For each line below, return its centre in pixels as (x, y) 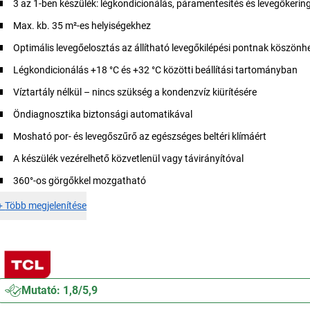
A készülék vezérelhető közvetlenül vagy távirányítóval (129, 158)
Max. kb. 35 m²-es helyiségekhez (82, 26)
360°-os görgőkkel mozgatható (80, 181)
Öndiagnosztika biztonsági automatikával (103, 114)
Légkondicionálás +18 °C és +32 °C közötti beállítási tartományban (156, 70)
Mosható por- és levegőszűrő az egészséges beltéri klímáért (140, 136)
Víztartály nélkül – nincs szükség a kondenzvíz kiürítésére (135, 92)
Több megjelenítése (46, 206)
